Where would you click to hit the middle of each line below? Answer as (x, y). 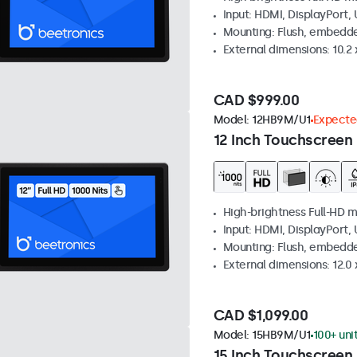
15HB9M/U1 (281, 335)
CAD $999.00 (256, 101)
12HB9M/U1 (281, 120)
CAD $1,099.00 (260, 316)
